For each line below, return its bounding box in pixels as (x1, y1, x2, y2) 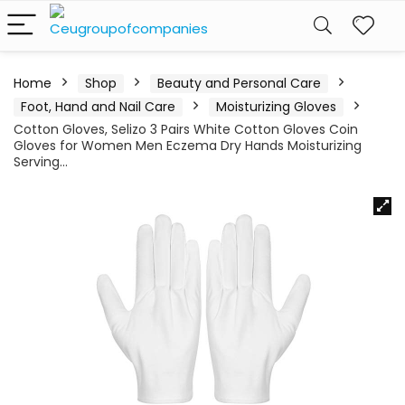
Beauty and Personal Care (157, 74, 321, 92)
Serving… (14, 153, 68, 171)
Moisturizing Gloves (216, 98, 336, 116)
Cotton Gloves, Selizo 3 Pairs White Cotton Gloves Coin (14, 120, 358, 138)
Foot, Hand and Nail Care (21, 98, 175, 116)
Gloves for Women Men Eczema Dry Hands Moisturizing (14, 137, 362, 155)
